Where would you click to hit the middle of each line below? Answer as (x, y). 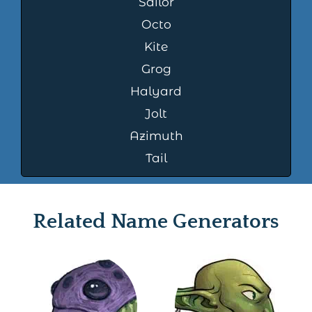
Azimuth (156, 136)
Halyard (156, 91)
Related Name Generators (156, 222)
